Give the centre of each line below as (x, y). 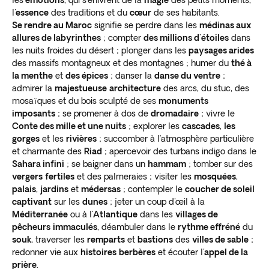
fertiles (60, 176)
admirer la (33, 88)
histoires (98, 252)
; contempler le (153, 189)
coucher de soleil (220, 189)
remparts (106, 239)
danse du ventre (187, 75)
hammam (167, 164)
